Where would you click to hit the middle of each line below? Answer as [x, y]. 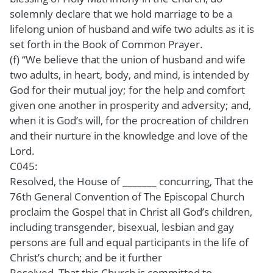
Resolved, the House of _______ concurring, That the [132, 181]
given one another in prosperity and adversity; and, [130, 105]
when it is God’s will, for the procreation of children [129, 120]
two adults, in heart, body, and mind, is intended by [129, 74]
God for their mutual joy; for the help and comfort [127, 90]
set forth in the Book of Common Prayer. [106, 44]
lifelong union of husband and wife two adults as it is [132, 29]
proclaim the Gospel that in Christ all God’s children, [131, 211]
